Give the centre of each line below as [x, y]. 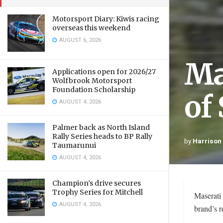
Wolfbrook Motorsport [92, 81]
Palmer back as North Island [101, 127]
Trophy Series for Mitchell [98, 192]
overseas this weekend [91, 28]
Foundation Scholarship [94, 90]
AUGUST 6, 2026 [79, 40]
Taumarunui [74, 145]
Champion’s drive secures [97, 183]
